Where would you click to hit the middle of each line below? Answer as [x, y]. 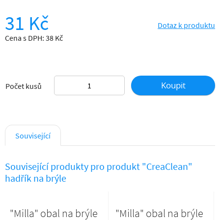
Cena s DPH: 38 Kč [34, 38]
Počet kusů [24, 86]
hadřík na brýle [36, 178]
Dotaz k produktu [186, 25]
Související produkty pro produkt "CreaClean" [99, 166]
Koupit [173, 85]
